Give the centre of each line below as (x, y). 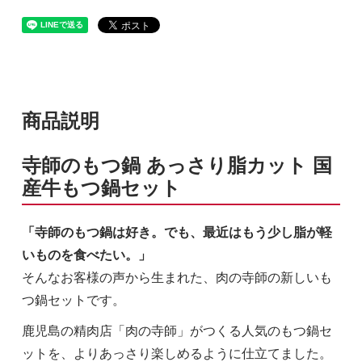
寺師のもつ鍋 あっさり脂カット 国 (177, 166)
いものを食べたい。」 (86, 255)
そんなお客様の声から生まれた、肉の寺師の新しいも (177, 278)
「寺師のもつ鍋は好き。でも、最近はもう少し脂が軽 (177, 233)
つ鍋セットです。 (73, 301)
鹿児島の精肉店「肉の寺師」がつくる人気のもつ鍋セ (177, 331)
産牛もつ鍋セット (101, 188)
